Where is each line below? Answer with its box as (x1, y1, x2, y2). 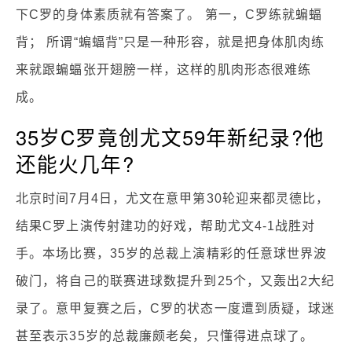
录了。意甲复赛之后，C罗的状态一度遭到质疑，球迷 (16, 301, 335, 315)
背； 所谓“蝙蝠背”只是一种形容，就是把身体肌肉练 (16, 35, 325, 49)
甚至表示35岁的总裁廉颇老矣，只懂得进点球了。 (16, 328, 314, 343)
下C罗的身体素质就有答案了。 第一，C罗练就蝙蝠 (16, 7, 323, 21)
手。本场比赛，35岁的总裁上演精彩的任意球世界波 (16, 246, 328, 260)
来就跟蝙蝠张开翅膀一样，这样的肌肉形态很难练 (16, 62, 312, 76)
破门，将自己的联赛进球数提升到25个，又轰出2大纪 (16, 273, 335, 288)
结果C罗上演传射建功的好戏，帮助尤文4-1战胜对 (16, 218, 316, 233)
